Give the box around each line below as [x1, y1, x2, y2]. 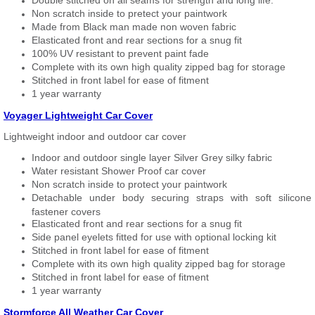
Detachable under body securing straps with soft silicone [32, 192, 311, 203]
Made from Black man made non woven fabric [32, 21, 236, 32]
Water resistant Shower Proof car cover [32, 165, 206, 176]
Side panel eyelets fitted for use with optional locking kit [32, 231, 276, 243]
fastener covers [32, 206, 101, 216]
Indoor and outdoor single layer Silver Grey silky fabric [32, 152, 272, 163]
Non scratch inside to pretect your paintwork [32, 8, 227, 19]
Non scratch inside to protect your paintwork [32, 179, 227, 190]
